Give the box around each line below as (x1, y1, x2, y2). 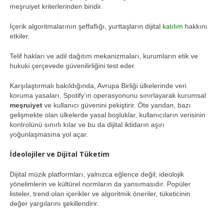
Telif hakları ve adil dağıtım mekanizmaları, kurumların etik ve (10, 52, 198, 60)
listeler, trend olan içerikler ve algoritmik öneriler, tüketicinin (10, 190, 190, 198)
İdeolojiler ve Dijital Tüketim (10, 149, 109, 159)
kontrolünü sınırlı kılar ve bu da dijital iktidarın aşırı (10, 121, 164, 128)
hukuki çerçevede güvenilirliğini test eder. (10, 62, 136, 70)
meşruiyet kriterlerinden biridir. (10, 2, 103, 10)
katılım (163, 22, 183, 30)
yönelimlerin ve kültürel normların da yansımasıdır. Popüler (10, 180, 191, 188)
